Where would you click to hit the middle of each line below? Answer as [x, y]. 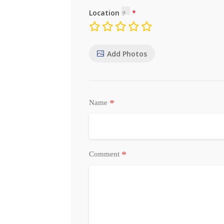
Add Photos [127, 53]
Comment [105, 154]
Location [105, 13]
